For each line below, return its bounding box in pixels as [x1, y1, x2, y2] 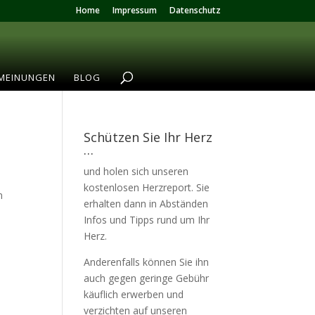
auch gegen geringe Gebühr [84, 271, 210, 285]
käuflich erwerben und [84, 288, 184, 301]
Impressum [112, 4, 157, 16]
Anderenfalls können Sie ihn [84, 255, 210, 269]
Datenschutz [169, 4, 221, 16]
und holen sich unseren [84, 165, 189, 178]
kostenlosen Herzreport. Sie [84, 181, 210, 194]
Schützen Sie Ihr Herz [84, 129, 213, 146]
